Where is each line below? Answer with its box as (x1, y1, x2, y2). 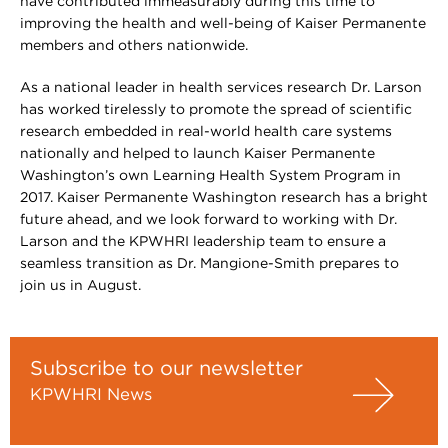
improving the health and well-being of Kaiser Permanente (20, 17, 426, 32)
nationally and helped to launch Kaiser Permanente (20, 147, 375, 162)
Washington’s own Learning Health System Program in (20, 169, 401, 184)
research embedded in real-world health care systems (20, 125, 392, 140)
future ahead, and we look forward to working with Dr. (20, 213, 397, 228)
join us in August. (20, 279, 141, 294)
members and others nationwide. (20, 39, 248, 54)
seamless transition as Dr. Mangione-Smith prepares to (20, 257, 399, 272)
